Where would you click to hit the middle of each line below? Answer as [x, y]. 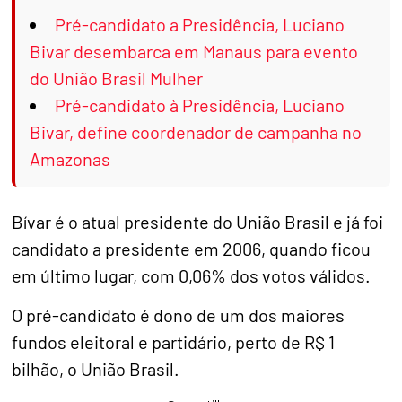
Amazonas [70, 158]
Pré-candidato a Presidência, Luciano [200, 24]
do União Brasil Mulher [117, 78]
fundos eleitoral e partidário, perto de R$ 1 [174, 342]
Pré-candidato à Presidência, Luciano [200, 105]
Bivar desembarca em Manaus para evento [194, 51]
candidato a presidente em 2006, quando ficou [192, 248]
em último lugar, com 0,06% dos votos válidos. [192, 275]
